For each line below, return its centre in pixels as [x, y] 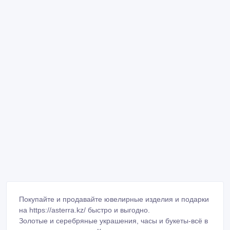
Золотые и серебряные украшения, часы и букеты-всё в [113, 221]
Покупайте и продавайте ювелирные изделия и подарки [114, 199]
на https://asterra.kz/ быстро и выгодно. [84, 210]
